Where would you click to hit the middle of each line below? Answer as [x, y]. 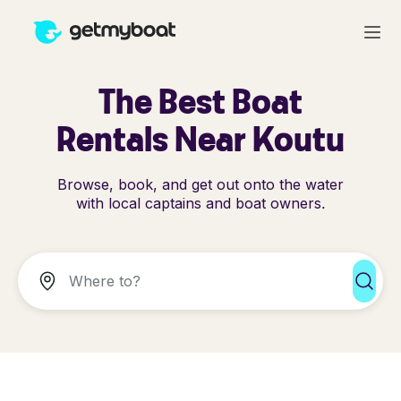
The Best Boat [200, 101]
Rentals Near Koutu [200, 138]
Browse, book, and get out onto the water [200, 184]
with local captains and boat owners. [200, 203]
